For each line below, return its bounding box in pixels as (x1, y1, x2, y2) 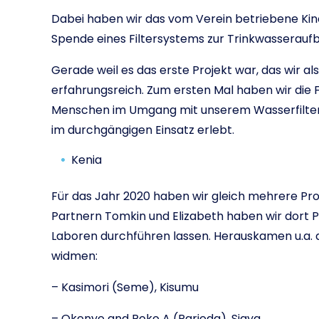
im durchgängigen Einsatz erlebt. (51, 122, 234, 138)
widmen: (51, 248, 98, 264)
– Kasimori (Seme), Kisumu (51, 279, 199, 296)
